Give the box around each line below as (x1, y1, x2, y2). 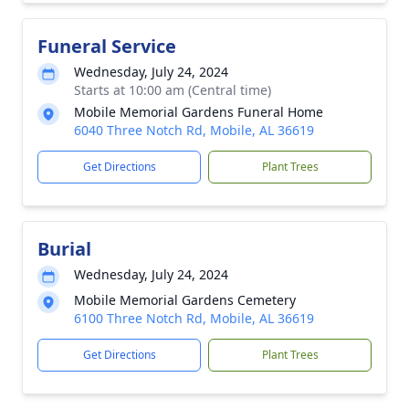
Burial (37, 236, 91, 261)
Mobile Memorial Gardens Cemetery (74, 291, 296, 309)
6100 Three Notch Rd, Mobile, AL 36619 (74, 309, 314, 327)
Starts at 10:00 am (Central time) (74, 81, 271, 99)
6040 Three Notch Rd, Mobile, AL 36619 (74, 121, 314, 139)
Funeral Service (37, 34, 176, 58)
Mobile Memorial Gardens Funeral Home (74, 103, 323, 121)
